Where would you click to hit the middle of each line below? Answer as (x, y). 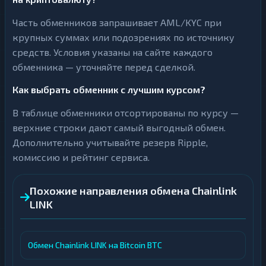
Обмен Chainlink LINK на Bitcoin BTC (95, 245)
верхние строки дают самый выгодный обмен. (119, 127)
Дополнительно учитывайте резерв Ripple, (110, 142)
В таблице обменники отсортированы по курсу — (126, 113)
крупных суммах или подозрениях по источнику (123, 37)
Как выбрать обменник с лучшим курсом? (109, 89)
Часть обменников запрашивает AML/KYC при (117, 22)
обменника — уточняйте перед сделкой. (104, 67)
